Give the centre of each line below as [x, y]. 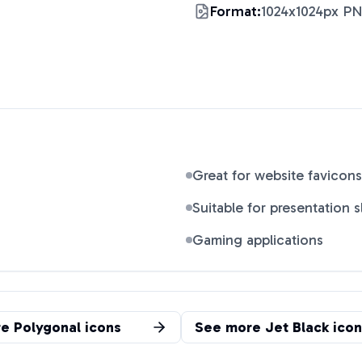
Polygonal [47, 327]
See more [230, 327]
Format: [236, 11]
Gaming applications [258, 240]
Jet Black [297, 327]
